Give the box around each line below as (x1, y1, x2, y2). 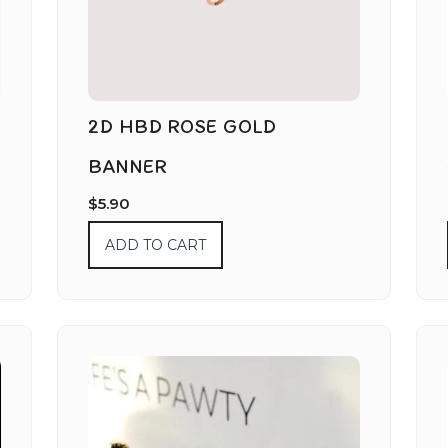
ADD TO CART (105, 236, 207, 255)
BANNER (88, 154, 168, 179)
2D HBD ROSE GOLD (88, 114, 277, 139)
